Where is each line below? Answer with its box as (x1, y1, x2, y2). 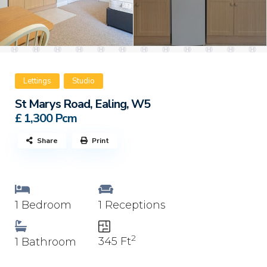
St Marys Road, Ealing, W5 (15, 95, 150, 112)
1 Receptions (98, 198, 166, 212)
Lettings (23, 75, 51, 86)
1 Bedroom (15, 198, 72, 212)
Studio (72, 75, 95, 86)
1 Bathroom (15, 235, 76, 249)
